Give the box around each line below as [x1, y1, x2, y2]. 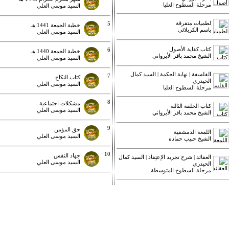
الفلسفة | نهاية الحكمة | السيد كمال [130, 72, 211, 78]
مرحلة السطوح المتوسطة [151, 168, 211, 174]
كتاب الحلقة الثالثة [170, 103, 211, 109]
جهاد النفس [54, 153, 80, 159]
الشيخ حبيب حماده [169, 136, 211, 142]
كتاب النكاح [55, 75, 80, 81]
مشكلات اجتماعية [39, 101, 80, 107]
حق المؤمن [54, 127, 80, 133]
